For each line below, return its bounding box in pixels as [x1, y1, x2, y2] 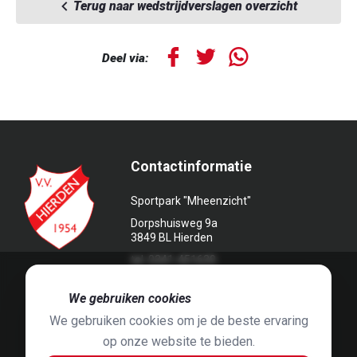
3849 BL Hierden [131, 231, 214, 244]
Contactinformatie [131, 159, 253, 175]
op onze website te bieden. [102, 334, 255, 349]
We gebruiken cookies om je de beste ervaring [49, 313, 308, 328]
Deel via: [102, 50, 149, 65]
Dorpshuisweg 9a [131, 217, 218, 229]
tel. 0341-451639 [131, 253, 217, 266]
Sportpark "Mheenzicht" [131, 194, 252, 207]
